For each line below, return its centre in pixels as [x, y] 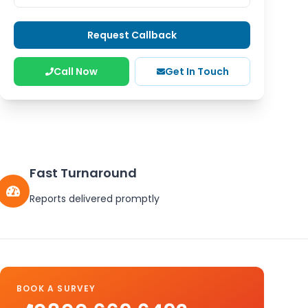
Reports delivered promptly [94, 199]
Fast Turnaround [83, 173]
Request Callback [132, 35]
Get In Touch [197, 71]
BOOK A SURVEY [56, 288]
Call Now [76, 71]
